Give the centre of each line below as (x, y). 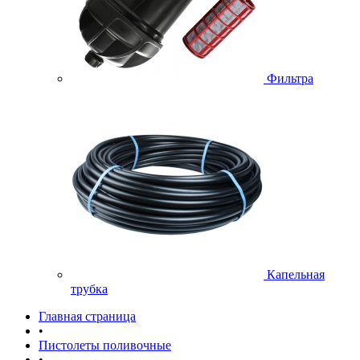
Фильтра (290, 78)
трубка (89, 289)
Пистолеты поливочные (105, 345)
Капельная (296, 274)
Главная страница (87, 316)
